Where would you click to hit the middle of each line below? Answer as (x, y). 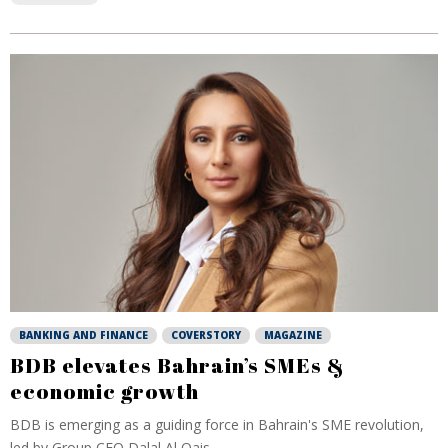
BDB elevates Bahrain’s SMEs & (177, 365)
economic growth (104, 391)
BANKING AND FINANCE (83, 335)
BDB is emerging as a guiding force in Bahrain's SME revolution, (217, 424)
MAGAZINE (293, 335)
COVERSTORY (206, 335)
